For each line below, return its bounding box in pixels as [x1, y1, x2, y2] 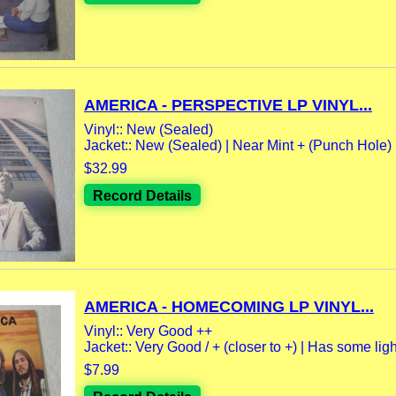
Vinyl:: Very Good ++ [84, 323, 212, 339]
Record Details [93, 187, 192, 203]
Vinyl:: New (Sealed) [84, 121, 213, 137]
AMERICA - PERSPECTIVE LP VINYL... [84, 95, 372, 114]
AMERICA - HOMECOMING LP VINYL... [84, 297, 374, 316]
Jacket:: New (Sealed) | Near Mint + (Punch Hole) [84, 137, 392, 153]
